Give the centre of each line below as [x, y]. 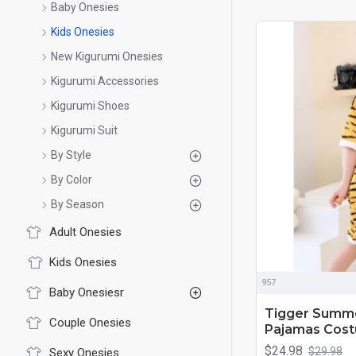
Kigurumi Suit [84, 130]
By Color [72, 180]
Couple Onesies [90, 323]
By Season [77, 204]
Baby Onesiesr [87, 292]
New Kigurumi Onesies [107, 56]
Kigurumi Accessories [105, 81]
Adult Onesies [85, 232]
